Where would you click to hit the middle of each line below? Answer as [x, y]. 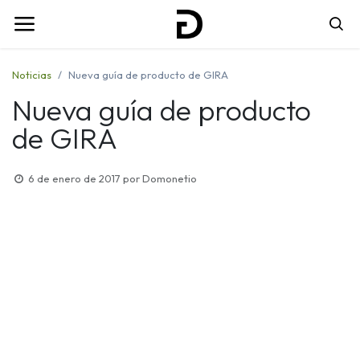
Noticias [32, 74]
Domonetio [169, 178]
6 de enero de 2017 [74, 178]
